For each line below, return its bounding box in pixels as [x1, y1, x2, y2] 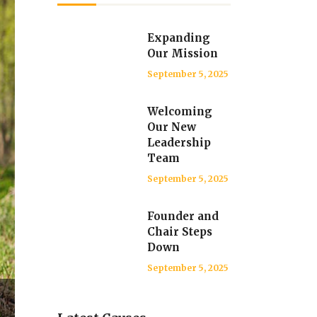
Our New [147, 120, 196, 134]
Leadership [147, 136, 211, 149]
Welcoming [147, 105, 212, 118]
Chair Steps [147, 225, 212, 238]
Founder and [147, 209, 219, 223]
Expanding [147, 31, 210, 45]
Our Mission [147, 47, 218, 60]
